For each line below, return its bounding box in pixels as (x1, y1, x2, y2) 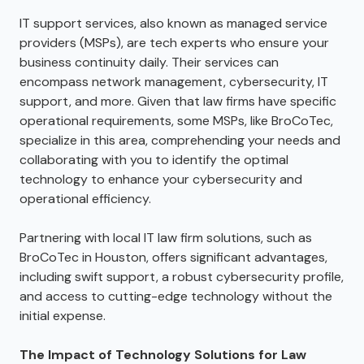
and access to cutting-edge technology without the (19, 287, 332, 305)
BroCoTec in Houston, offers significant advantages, (19, 248, 327, 266)
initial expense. (19, 306, 106, 324)
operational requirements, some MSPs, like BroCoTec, (19, 111, 333, 129)
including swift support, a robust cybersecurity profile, (19, 267, 344, 285)
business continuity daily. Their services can (19, 53, 279, 71)
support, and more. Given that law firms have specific (19, 92, 336, 110)
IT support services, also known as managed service (19, 14, 327, 32)
